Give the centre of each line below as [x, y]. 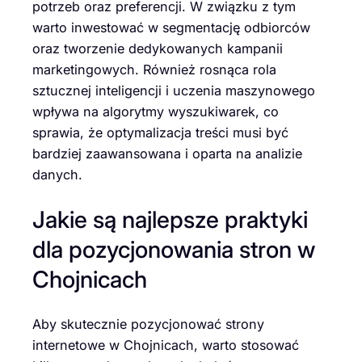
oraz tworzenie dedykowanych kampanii [158, 49]
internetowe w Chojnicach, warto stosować [166, 345]
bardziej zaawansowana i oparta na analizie [167, 154]
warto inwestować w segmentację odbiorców [171, 28]
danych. [57, 175]
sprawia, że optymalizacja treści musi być [160, 133]
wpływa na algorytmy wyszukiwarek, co [156, 112]
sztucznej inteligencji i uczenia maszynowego [174, 91]
